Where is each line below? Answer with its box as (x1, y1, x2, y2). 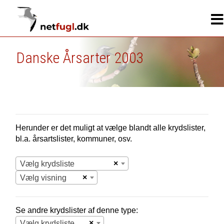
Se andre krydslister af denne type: (15, 206, 138, 214)
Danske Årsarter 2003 (15, 49, 144, 66)
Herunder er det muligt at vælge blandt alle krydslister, (15, 123, 205, 132)
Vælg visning (19, 173, 66, 182)
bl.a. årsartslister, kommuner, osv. (15, 134, 132, 143)
